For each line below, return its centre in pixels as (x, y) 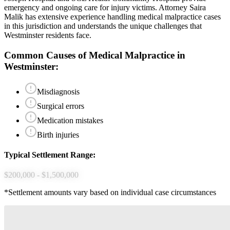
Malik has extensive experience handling (71, 17)
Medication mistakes (70, 120)
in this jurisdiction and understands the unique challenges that (103, 26)
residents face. (68, 35)
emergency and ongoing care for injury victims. (81, 8)
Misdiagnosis (58, 91)
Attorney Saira (181, 8)
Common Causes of (46, 55)
